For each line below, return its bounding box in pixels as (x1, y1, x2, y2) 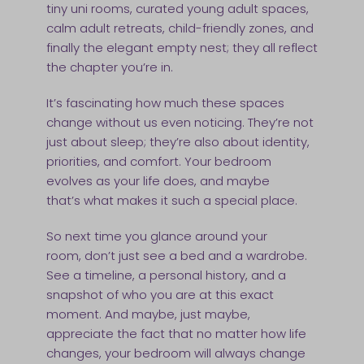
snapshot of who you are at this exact (45, 286, 274, 304)
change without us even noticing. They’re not (45, 114, 314, 132)
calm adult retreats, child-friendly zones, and (45, 19, 314, 37)
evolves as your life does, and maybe (45, 172, 270, 190)
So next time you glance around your (45, 227, 267, 245)
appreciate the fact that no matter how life (45, 325, 306, 343)
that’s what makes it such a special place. (45, 192, 301, 210)
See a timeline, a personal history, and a (45, 266, 286, 284)
